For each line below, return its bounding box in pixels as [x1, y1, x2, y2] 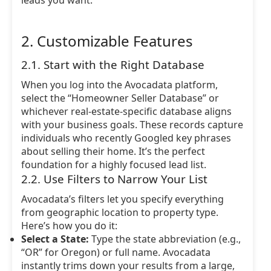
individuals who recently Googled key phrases [21, 131, 231, 145]
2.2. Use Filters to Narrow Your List [21, 171, 207, 186]
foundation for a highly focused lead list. [21, 158, 206, 171]
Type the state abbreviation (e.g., [89, 232, 241, 246]
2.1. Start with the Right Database [21, 57, 204, 72]
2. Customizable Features [21, 31, 193, 51]
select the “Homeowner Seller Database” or [21, 91, 219, 105]
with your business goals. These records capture [21, 118, 243, 131]
